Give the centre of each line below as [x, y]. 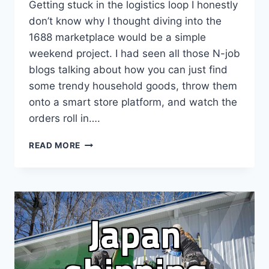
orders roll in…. [65, 119]
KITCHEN [99, 193]
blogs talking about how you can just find [128, 70]
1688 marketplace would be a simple [117, 38]
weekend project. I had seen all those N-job [134, 54]
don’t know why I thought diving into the [125, 21]
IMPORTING [105, 168]
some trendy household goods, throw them [133, 86]
